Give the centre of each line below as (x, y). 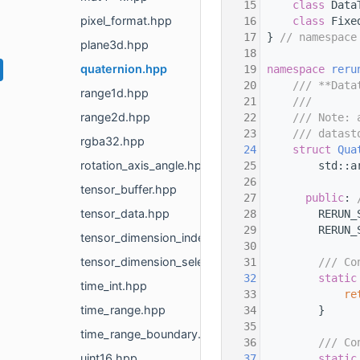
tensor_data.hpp (125, 214)
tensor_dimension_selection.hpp (168, 262)
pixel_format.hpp (126, 21)
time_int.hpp (114, 286)
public (325, 198)
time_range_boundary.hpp (151, 334)
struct (315, 150)
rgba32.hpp (112, 141)
